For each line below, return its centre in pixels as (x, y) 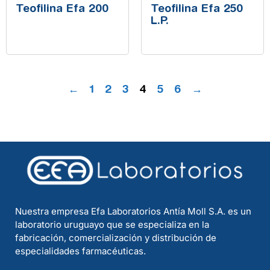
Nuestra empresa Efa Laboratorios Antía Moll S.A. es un (133, 211)
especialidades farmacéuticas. (80, 251)
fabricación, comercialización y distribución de (116, 237)
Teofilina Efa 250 (197, 10)
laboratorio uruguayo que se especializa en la (112, 224)
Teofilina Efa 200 (62, 10)
